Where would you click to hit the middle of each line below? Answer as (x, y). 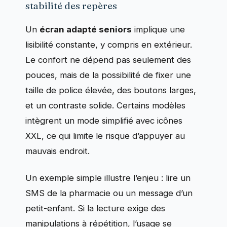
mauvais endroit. (58, 151)
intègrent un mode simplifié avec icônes (104, 121)
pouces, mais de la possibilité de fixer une (108, 75)
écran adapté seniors (86, 30)
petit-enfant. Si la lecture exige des (95, 208)
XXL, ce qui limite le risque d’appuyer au (105, 136)
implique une (158, 30)
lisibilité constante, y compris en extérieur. (109, 45)
